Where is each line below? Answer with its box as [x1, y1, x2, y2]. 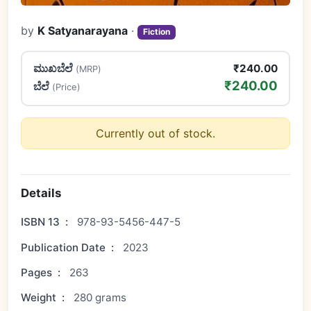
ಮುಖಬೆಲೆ [33, 62, 76, 76]
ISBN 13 [21, 215, 60, 229]
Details [21, 186, 62, 201]
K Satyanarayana [37, 24, 128, 38]
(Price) [51, 81, 81, 93]
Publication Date [21, 240, 106, 254]
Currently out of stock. [96, 126, 215, 140]
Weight [21, 291, 57, 305]
